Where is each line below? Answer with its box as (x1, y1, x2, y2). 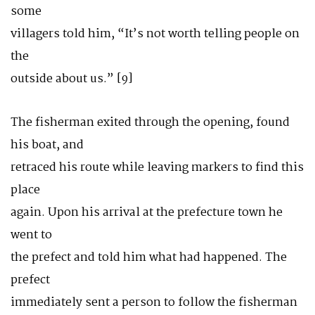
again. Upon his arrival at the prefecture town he (11, 203, 283, 222)
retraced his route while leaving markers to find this (11, 158, 304, 177)
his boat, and (11, 136, 84, 155)
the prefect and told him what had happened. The (11, 248, 287, 267)
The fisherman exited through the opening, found (11, 113, 290, 132)
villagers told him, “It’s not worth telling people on (11, 25, 300, 44)
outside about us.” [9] (11, 70, 133, 89)
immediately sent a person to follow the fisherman (11, 293, 297, 312)
